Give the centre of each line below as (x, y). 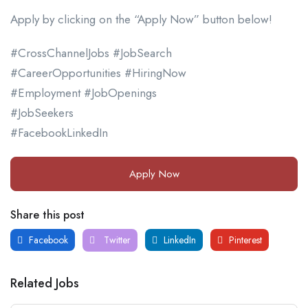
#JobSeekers (42, 112)
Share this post (47, 214)
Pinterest (244, 240)
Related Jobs (45, 283)
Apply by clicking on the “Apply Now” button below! (141, 19)
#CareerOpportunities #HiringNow (98, 73)
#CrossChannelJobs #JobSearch (91, 53)
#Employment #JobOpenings (84, 92)
